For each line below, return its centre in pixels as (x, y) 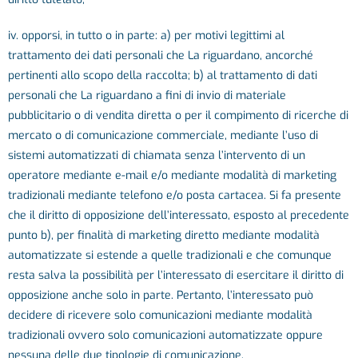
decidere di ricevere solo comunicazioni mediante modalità (160, 315)
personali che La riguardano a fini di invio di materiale (147, 95)
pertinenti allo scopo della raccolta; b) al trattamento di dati (163, 76)
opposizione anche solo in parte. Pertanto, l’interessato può (161, 295)
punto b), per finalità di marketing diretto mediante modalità (164, 235)
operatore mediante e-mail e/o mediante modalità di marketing (172, 175)
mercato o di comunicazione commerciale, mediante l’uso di (163, 135)
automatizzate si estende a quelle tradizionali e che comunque (170, 255)
